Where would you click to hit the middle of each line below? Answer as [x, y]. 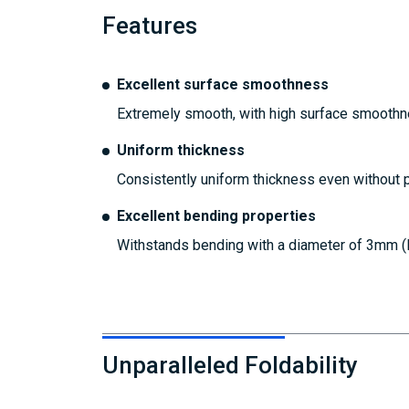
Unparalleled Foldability [230, 366]
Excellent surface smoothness [223, 85]
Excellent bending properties [216, 216]
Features [150, 26]
